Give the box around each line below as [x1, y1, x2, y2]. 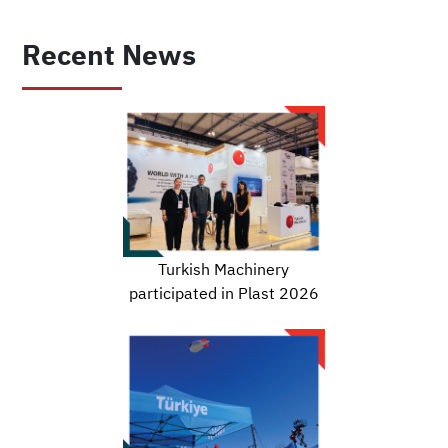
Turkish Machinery [158, 258, 290, 279]
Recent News [22, 35, 197, 73]
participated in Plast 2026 [128, 282, 319, 303]
